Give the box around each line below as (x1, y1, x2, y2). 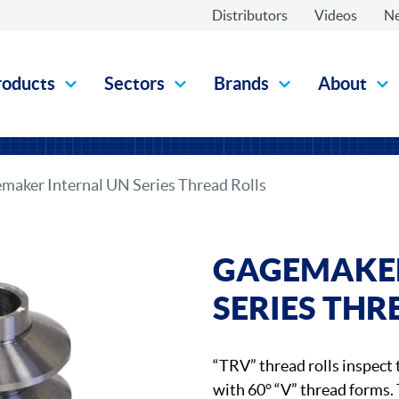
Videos (314, 7, 357, 23)
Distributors (212, 7, 288, 23)
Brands (214, 73, 269, 94)
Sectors (104, 73, 165, 94)
